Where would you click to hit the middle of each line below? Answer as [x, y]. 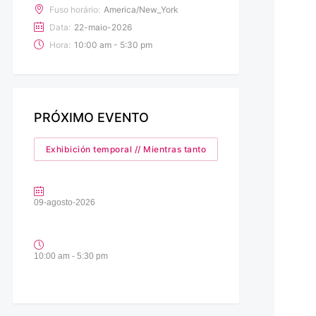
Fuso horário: [74, 9]
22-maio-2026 [103, 27]
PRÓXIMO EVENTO [91, 117]
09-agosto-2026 [64, 202]
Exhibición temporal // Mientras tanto [126, 149]
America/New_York [141, 9]
